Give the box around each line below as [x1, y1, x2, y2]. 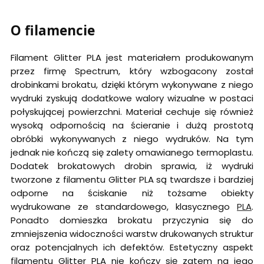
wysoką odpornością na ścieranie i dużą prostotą [11, 118, 253, 131]
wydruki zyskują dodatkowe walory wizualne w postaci [11, 91, 253, 104]
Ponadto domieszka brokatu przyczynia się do [11, 213, 253, 226]
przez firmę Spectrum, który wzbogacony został [11, 64, 253, 77]
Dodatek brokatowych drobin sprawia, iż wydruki [11, 159, 253, 172]
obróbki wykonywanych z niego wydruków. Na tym [11, 132, 253, 145]
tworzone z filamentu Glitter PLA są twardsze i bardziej [11, 173, 253, 186]
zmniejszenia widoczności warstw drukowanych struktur [11, 227, 253, 240]
